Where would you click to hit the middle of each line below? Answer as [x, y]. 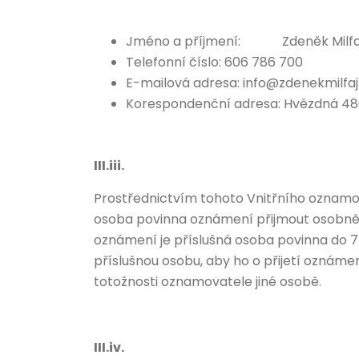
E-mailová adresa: [184, 83]
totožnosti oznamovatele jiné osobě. [208, 282]
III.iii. [109, 165]
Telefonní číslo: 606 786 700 [214, 62]
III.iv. [109, 347]
